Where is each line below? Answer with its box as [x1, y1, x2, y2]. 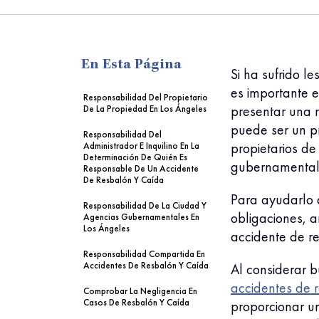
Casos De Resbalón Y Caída [83, 296, 189, 308]
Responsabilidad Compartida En [83, 248, 205, 260]
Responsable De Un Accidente [83, 162, 199, 174]
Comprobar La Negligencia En [83, 285, 197, 297]
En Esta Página [81, 58, 182, 73]
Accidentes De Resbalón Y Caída [83, 259, 209, 271]
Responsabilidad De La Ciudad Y [83, 199, 206, 211]
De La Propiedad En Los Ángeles [83, 103, 206, 115]
